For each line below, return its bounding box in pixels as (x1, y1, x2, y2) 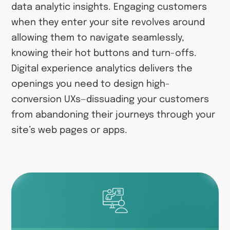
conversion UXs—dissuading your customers (11, 94, 209, 104)
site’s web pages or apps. (11, 125, 128, 135)
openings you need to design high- (11, 79, 170, 89)
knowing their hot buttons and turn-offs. (11, 48, 197, 58)
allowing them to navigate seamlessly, (11, 33, 185, 43)
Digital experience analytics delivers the (11, 64, 193, 73)
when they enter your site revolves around (11, 17, 205, 27)
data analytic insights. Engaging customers (11, 2, 207, 12)
